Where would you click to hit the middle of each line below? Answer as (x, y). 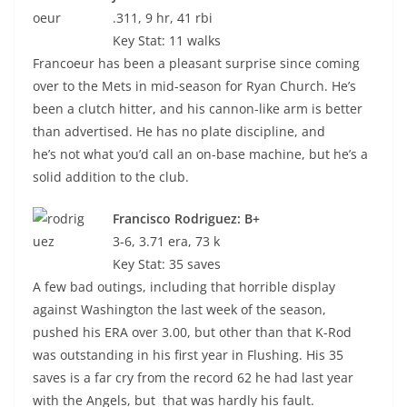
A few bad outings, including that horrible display (184, 287)
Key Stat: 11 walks (167, 40)
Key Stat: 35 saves (167, 264)
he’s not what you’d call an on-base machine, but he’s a (200, 154)
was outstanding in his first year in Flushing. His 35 (188, 355)
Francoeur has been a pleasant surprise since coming (196, 63)
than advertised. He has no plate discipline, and (179, 131)
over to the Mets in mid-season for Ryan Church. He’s (194, 86)
